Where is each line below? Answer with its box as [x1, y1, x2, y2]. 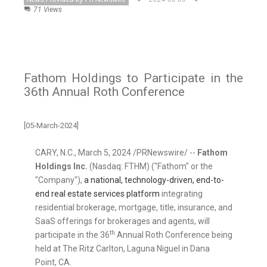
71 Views [33, 5, 62, 14]
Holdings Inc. [35, 162, 89, 172]
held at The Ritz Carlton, [35, 244, 127, 254]
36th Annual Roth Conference [24, 85, 185, 100]
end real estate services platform [35, 189, 160, 199]
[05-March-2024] [24, 121, 79, 131]
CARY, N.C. [35, 148, 74, 158]
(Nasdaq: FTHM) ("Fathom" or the [89, 162, 213, 172]
